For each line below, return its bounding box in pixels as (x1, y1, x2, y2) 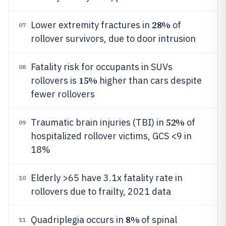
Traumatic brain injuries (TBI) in (31, 117, 166, 128)
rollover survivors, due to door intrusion (31, 33, 196, 44)
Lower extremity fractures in (31, 19, 152, 31)
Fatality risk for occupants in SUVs (31, 61, 173, 73)
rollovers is (31, 75, 79, 86)
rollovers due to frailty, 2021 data (31, 186, 171, 197)
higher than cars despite (97, 75, 202, 86)
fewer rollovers (31, 88, 95, 100)
